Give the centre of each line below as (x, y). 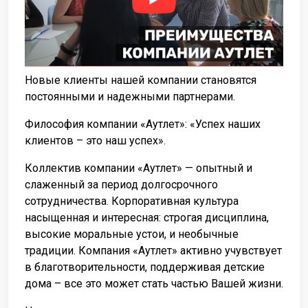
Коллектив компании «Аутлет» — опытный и (139, 168)
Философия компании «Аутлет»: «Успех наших (143, 124)
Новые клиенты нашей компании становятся (141, 80)
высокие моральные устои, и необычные (132, 234)
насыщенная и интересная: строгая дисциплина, (147, 217)
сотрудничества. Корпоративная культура (132, 201)
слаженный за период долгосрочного (121, 184)
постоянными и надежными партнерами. (130, 96)
